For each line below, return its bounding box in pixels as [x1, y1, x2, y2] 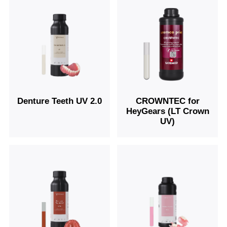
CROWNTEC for [135, 96, 200, 106]
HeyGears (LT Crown [126, 106, 209, 117]
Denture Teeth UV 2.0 [17, 96, 102, 106]
